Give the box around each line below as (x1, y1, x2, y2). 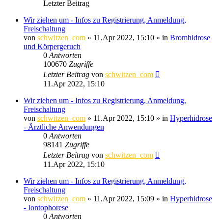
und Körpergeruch (24, 42, 81, 51)
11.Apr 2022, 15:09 (93, 194, 154, 203)
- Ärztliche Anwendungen (24, 122, 104, 131)
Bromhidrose (170, 33, 210, 42)
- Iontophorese (24, 203, 68, 212)
